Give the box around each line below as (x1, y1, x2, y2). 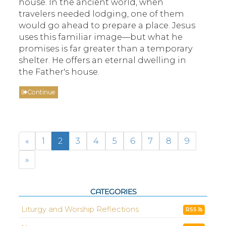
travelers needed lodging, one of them (19, 9, 185, 19)
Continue (27, 88, 56, 96)
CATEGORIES (90, 186, 136, 196)
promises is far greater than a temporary (19, 43, 193, 53)
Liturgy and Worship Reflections (21, 205, 139, 214)
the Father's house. (19, 67, 100, 77)
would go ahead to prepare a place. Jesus (19, 20, 196, 30)
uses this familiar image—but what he (19, 32, 183, 42)
